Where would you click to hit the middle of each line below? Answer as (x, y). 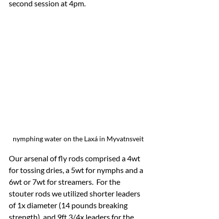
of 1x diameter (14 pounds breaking (69, 205)
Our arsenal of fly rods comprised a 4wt (75, 158)
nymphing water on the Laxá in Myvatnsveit (78, 138)
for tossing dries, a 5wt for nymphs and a (77, 170)
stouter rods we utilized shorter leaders (75, 193)
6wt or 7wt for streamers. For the (65, 181)
